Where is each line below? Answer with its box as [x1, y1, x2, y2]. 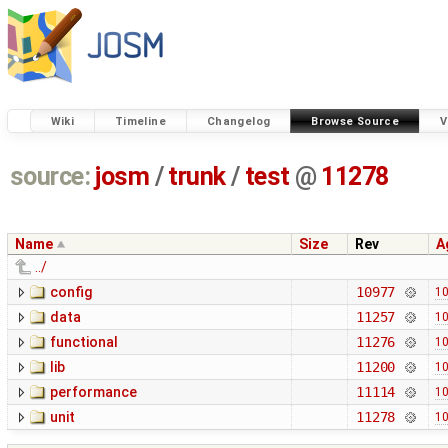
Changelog [206, 114, 271, 128]
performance [50, 384, 137, 401]
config [50, 284, 92, 301]
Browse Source [311, 114, 400, 128]
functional [50, 334, 118, 351]
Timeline [114, 114, 166, 128]
